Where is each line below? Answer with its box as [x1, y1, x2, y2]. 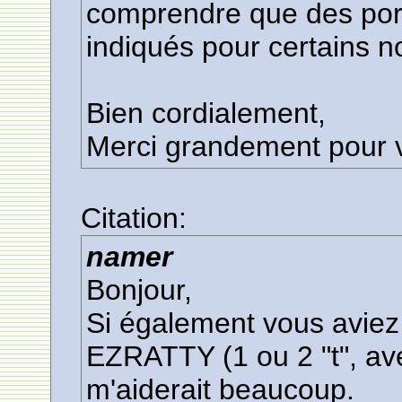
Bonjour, [86, 274, 193, 306]
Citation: [81, 202, 188, 234]
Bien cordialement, [86, 97, 327, 129]
